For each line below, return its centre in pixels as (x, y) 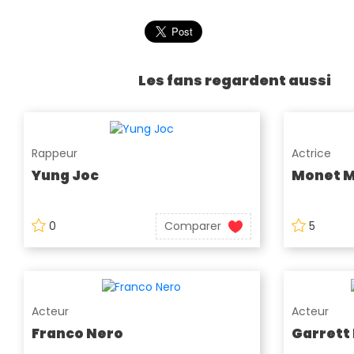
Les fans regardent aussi (235, 81)
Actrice (311, 153)
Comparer (193, 226)
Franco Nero (77, 334)
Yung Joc (65, 175)
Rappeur (55, 153)
